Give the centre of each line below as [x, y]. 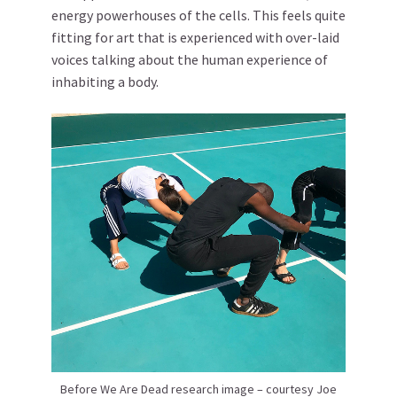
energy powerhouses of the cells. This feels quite [198, 15]
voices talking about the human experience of [190, 59]
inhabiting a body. [105, 82]
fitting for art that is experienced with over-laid [195, 37]
